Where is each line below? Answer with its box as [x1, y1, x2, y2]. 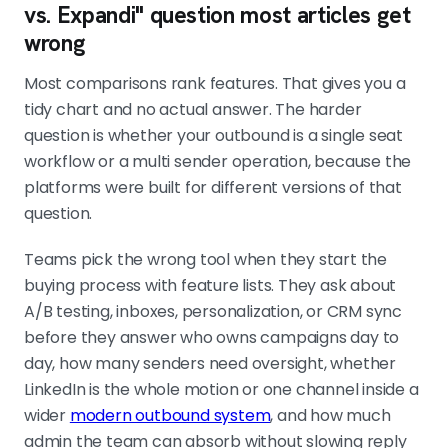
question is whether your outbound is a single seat [24, 124, 403, 148]
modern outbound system [69, 404, 271, 428]
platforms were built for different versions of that [24, 176, 402, 200]
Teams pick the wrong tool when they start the [24, 248, 387, 272]
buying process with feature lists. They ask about [24, 274, 397, 298]
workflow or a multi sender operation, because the [24, 150, 412, 174]
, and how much [270, 404, 391, 428]
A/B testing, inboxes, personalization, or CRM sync [24, 300, 402, 324]
